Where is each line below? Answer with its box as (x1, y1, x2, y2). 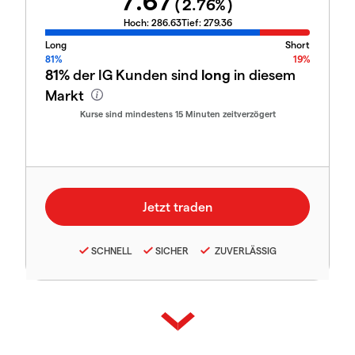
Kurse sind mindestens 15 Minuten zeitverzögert (79, 109, 276, 119)
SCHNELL (90, 244, 132, 256)
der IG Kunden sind (70, 66, 201, 82)
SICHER (155, 244, 189, 256)
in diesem (231, 66, 296, 82)
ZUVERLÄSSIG (212, 244, 277, 256)
